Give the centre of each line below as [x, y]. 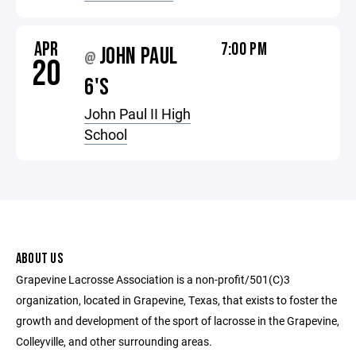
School [106, 134]
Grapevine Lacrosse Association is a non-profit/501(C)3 [153, 279]
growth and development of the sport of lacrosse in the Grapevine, [178, 321]
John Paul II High [138, 114]
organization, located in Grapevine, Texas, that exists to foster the [176, 300]
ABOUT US [39, 259]
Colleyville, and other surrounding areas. [114, 341]
